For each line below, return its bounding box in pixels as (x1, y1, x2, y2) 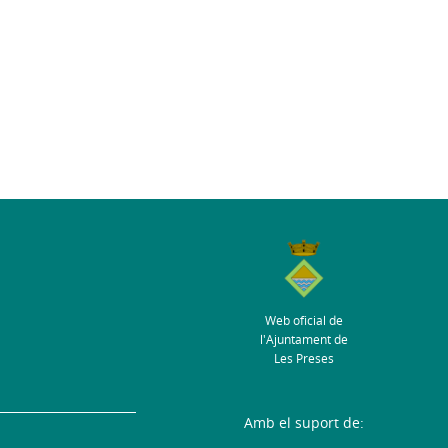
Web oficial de (265, 312, 343, 330)
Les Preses (274, 350, 334, 368)
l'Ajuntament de (260, 331, 348, 349)
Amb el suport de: (244, 413, 364, 433)
